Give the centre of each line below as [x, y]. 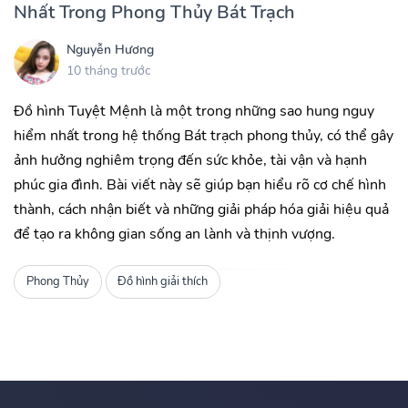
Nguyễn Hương [110, 49]
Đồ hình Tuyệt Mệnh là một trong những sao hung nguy [194, 112]
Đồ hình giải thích [163, 282]
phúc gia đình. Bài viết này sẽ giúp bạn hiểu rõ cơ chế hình [200, 185]
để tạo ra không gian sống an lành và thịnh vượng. [174, 235]
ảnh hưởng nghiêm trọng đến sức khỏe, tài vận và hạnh [190, 161]
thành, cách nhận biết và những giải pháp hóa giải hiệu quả [201, 210]
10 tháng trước [108, 70]
